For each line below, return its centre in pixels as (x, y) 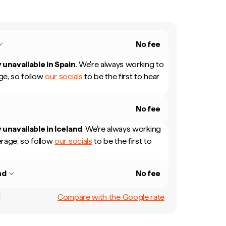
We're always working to (121, 64)
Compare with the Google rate (111, 197)
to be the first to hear (121, 76)
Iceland (68, 129)
